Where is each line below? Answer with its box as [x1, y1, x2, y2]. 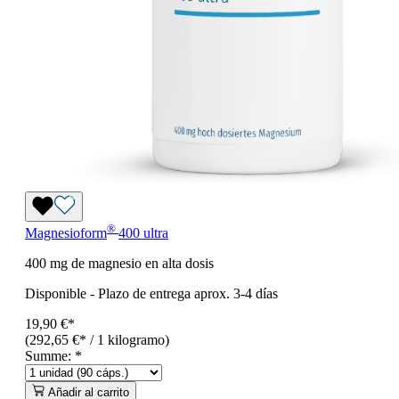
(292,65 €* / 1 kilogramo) [25, 332, 169, 348]
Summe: [25, 348, 75, 364]
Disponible [25, 286, 86, 302]
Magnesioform [25, 225, 107, 241]
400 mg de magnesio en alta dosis [25, 256, 214, 272]
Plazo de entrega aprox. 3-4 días [98, 286, 278, 302]
